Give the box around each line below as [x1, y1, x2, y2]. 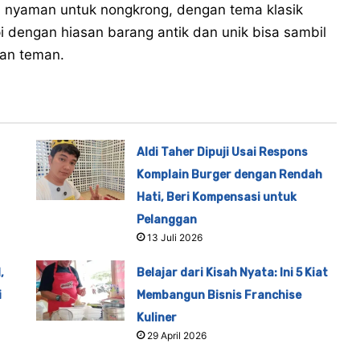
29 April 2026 [147, 329, 207, 342]
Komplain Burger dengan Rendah [137, 168, 323, 182]
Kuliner [137, 311, 178, 325]
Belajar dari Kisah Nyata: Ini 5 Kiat [137, 266, 329, 280]
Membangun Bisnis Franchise [137, 288, 302, 303]
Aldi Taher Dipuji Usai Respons [137, 145, 309, 160]
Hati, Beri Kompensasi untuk [137, 190, 297, 205]
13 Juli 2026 [147, 231, 203, 244]
